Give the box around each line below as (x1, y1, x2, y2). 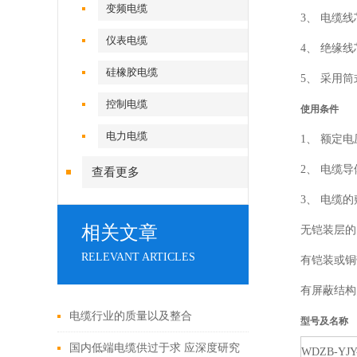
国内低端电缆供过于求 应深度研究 (69, 342, 240, 354)
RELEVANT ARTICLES (81, 251, 195, 263)
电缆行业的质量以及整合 (69, 310, 192, 322)
